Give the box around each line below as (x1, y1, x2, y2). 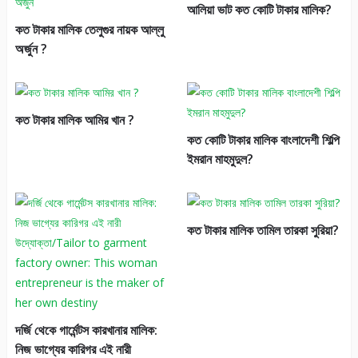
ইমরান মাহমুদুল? (186, 150, 253, 169)
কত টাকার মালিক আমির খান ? (14, 111, 134, 129)
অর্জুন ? (14, 40, 47, 58)
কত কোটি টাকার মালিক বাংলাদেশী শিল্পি (186, 131, 340, 149)
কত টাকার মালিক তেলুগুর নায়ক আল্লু (14, 21, 164, 39)
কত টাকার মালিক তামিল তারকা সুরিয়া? (186, 221, 339, 240)
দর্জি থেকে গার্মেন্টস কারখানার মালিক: (14, 321, 157, 340)
